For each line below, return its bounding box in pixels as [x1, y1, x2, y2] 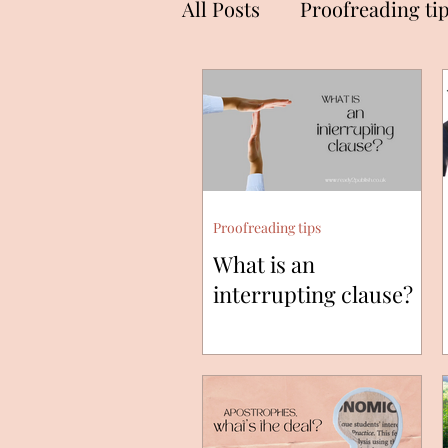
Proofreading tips [213, 218, 321, 238]
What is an [213, 249, 315, 280]
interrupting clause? [213, 279, 413, 310]
